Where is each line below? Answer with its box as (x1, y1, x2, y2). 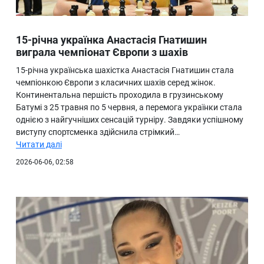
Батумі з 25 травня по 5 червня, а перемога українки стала (16, 103, 242, 113)
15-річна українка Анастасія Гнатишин (16, 34, 207, 47)
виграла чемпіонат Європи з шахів (16, 46, 188, 59)
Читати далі (16, 140, 62, 150)
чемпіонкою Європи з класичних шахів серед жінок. (16, 78, 216, 88)
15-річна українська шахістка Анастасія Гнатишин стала (16, 65, 234, 75)
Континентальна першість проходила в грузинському (16, 90, 223, 100)
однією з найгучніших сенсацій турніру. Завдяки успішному (16, 115, 243, 125)
